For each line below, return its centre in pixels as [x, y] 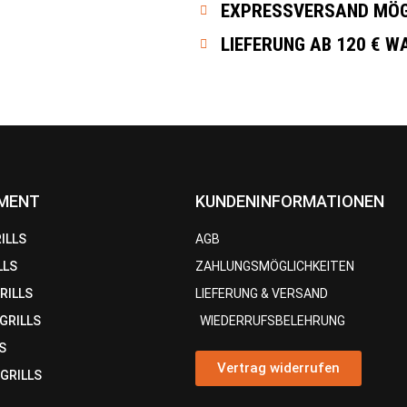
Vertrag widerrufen [278, 367]
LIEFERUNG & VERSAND [262, 293]
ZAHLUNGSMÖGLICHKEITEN [275, 266]
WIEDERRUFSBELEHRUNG [273, 320]
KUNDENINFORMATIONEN [290, 201]
